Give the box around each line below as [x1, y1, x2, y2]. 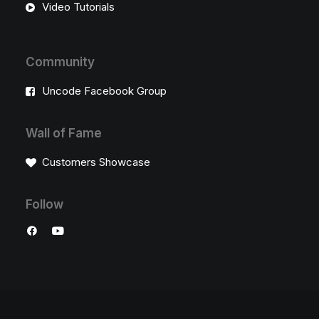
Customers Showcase [41, 155, 150, 169]
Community [26, 55, 95, 69]
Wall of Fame [26, 126, 102, 140]
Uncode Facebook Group [41, 84, 167, 98]
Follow [26, 197, 63, 211]
